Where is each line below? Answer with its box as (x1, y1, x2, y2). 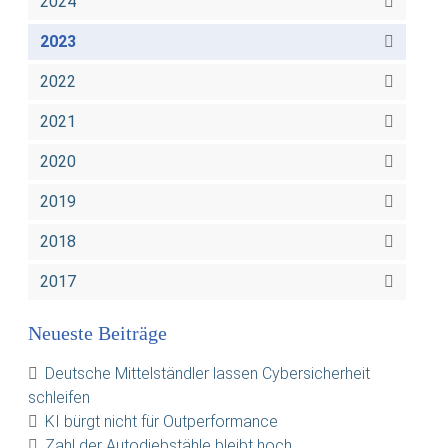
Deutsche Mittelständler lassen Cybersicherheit (45, 364, 370, 383)
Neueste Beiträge (28, 322, 167, 344)
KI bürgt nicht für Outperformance (45, 412, 278, 431)
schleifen (28, 388, 90, 407)
